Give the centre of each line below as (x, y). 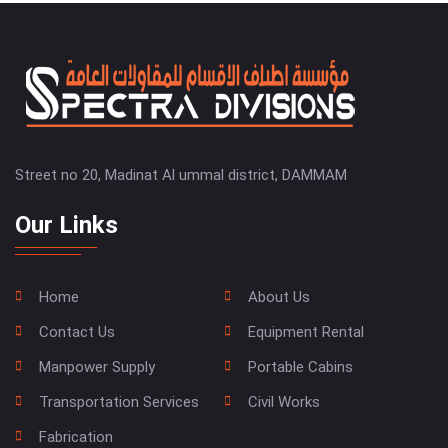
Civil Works (284, 402)
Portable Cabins (300, 367)
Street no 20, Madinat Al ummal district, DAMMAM (181, 175)
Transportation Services (119, 402)
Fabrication (76, 437)
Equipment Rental (306, 332)
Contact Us (77, 332)
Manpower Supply (97, 367)
